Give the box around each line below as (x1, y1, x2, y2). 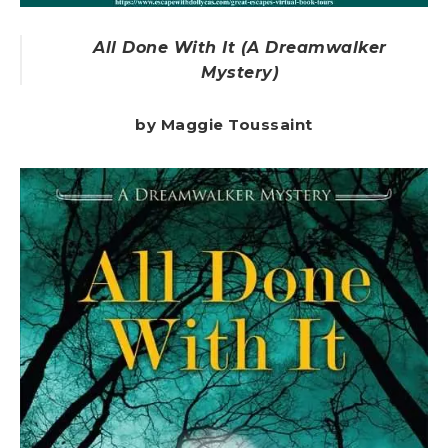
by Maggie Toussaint (135, 114, 313, 134)
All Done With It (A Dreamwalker (93, 37, 387, 57)
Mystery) (201, 62, 279, 82)
